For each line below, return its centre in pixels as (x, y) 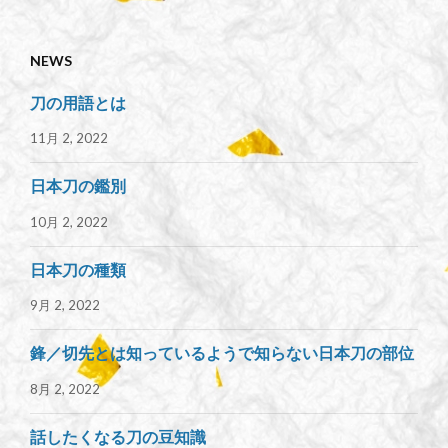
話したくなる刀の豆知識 (118, 436)
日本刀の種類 (78, 269)
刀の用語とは (78, 102)
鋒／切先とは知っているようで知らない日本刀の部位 (222, 353)
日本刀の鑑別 (78, 186)
